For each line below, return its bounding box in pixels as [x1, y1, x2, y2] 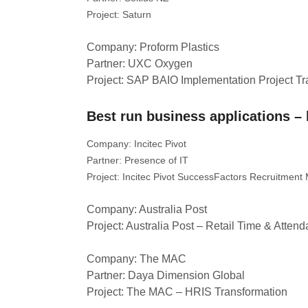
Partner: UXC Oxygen [87, 58, 192, 69]
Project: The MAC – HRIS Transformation [87, 286, 287, 298]
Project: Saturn [87, 9, 151, 20]
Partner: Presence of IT [87, 155, 188, 166]
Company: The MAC [87, 253, 186, 265]
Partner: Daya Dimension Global [87, 269, 245, 281]
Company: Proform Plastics [87, 41, 219, 53]
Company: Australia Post [87, 203, 207, 215]
